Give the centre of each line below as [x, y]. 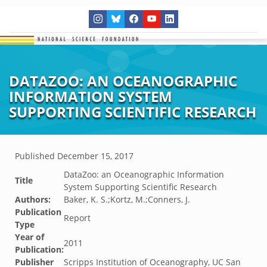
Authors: [33, 199]
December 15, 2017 [95, 156]
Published [36, 156]
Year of [30, 237]
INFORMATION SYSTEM [91, 96]
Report [77, 218]
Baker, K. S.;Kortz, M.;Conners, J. [127, 199]
